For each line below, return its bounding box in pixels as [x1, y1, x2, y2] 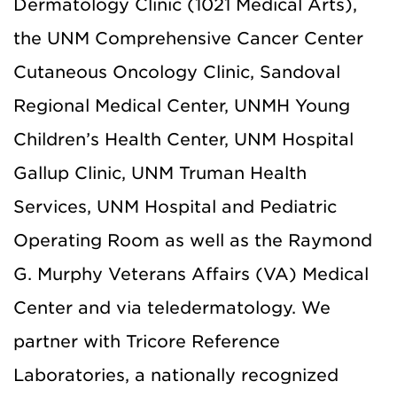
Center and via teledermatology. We [13, 297, 331, 318]
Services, [13, 196, 91, 217]
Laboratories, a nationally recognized [13, 364, 339, 385]
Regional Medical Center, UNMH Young [13, 95, 350, 116]
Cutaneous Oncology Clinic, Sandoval [13, 61, 340, 82]
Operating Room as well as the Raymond [13, 230, 372, 251]
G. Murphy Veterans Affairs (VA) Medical [13, 263, 369, 284]
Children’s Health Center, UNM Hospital [13, 128, 354, 150]
